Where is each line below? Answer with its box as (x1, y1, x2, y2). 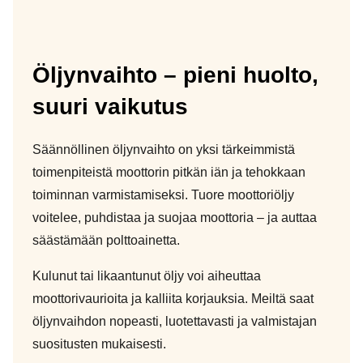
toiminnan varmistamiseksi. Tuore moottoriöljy (32, 188, 294, 202)
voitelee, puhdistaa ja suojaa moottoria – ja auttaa (32, 211, 317, 224)
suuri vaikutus (32, 94, 188, 119)
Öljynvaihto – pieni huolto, (32, 62, 318, 88)
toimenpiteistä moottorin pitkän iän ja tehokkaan (32, 165, 305, 179)
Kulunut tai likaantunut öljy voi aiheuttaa (32, 269, 261, 283)
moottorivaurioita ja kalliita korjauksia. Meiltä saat (32, 292, 314, 305)
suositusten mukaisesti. (32, 337, 166, 351)
